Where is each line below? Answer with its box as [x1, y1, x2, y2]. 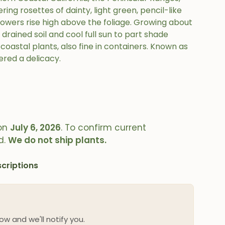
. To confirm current [61, 122, 147, 134]
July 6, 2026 [10, 122, 61, 134]
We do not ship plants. [8, 134, 107, 146]
